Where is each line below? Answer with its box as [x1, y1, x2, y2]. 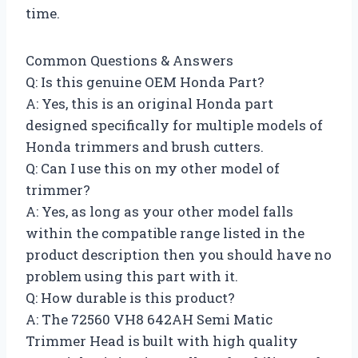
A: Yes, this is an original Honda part [26, 93, 273, 113]
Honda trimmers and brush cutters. [26, 137, 264, 156]
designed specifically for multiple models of [26, 115, 323, 134]
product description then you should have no [26, 245, 332, 264]
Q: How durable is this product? [26, 288, 235, 307]
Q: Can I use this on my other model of [26, 158, 280, 177]
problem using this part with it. [26, 266, 238, 285]
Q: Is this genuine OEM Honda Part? [26, 72, 265, 91]
